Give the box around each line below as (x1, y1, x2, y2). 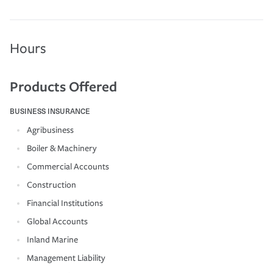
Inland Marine (27, 234, 78, 245)
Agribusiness (27, 124, 74, 135)
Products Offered (10, 76, 117, 96)
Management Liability (27, 252, 105, 263)
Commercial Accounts (27, 161, 109, 172)
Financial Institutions (27, 197, 103, 208)
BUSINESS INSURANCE (10, 105, 90, 116)
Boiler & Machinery (27, 143, 97, 154)
